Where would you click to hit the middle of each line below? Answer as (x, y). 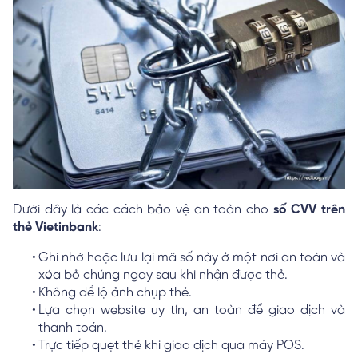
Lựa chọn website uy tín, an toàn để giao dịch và (192, 310)
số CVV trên (309, 209)
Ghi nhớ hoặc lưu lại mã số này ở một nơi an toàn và (192, 257)
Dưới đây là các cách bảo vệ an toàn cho (143, 209)
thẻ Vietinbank (56, 227)
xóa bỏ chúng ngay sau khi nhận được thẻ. (163, 275)
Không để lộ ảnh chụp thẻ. (115, 292)
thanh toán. (73, 328)
